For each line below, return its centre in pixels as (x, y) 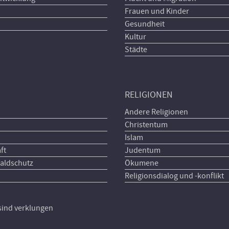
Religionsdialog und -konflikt (174, 176)
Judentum (142, 150)
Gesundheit (144, 24)
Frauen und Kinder (157, 11)
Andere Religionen (156, 112)
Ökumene (141, 163)
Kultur (135, 37)
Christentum (146, 124)
